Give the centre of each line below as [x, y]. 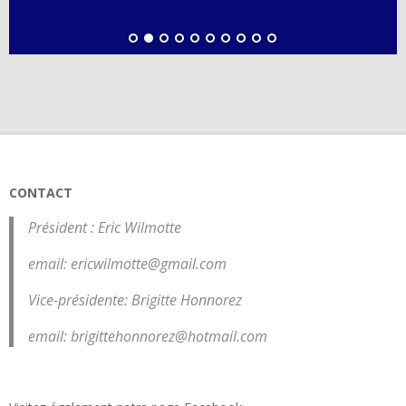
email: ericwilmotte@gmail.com [127, 263]
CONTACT [41, 192]
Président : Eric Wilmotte [105, 227]
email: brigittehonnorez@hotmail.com [148, 336]
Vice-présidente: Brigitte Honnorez [135, 300]
